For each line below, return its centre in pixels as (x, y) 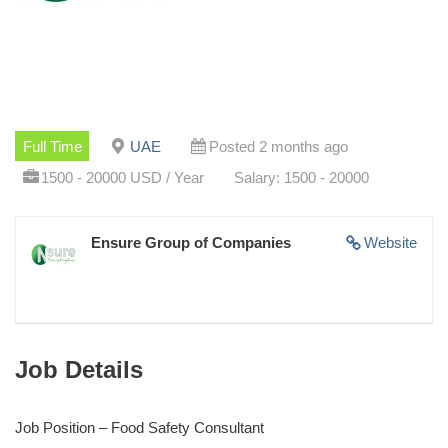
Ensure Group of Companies (191, 242)
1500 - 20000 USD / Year (122, 177)
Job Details (79, 369)
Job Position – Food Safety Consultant (139, 427)
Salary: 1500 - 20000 (301, 177)
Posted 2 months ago (278, 146)
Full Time (52, 146)
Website (390, 242)
